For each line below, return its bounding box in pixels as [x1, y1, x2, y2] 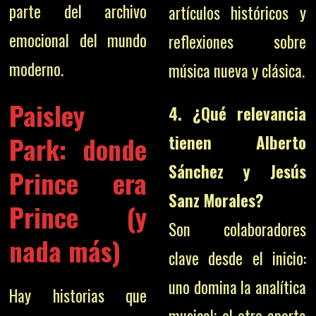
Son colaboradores [168, 217, 306, 241]
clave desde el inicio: [168, 246, 306, 270]
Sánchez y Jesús [168, 159, 306, 183]
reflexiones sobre [168, 30, 306, 54]
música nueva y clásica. [168, 59, 305, 83]
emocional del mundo [9, 28, 147, 52]
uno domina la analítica [168, 275, 306, 299]
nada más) [9, 230, 121, 270]
